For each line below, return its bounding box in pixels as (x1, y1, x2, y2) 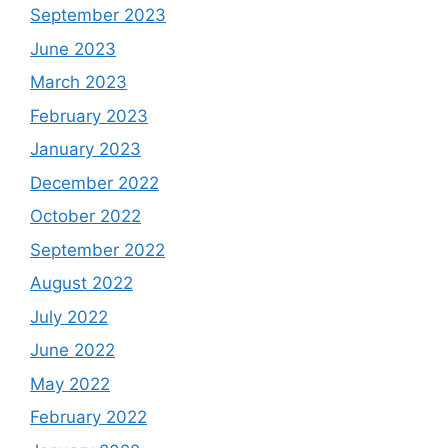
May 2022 (30, 373, 110, 394)
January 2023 (30, 139, 141, 160)
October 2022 (30, 206, 141, 227)
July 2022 (30, 306, 108, 327)
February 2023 (30, 105, 148, 126)
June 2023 (30, 38, 116, 59)
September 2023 (30, 5, 166, 26)
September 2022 (30, 239, 165, 260)
